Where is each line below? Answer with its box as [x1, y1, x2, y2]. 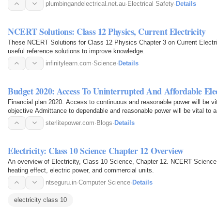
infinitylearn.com [46, 59, 92, 67]
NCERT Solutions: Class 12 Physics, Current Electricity [8, 25, 206, 38]
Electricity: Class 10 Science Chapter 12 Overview [8, 144, 184, 157]
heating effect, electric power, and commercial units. [8, 166, 154, 174]
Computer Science [78, 178, 130, 186]
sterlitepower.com [46, 119, 94, 126]
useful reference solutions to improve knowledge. [8, 47, 145, 55]
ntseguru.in [46, 178, 77, 186]
